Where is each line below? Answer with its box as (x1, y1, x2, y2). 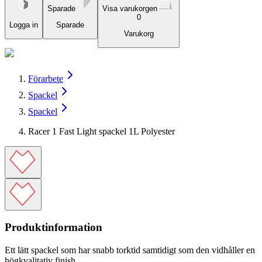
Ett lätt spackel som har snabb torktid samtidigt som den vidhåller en (5, 245, 255, 256)
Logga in (9, 20, 38, 30)
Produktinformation (5, 221, 102, 234)
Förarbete (28, 73, 63, 84)
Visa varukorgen (102, 4, 157, 13)
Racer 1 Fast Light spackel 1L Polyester (28, 126, 175, 136)
